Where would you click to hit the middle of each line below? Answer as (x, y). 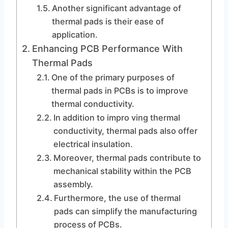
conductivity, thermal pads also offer (125, 131)
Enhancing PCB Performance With (107, 49)
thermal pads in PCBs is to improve (120, 91)
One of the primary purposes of (113, 77)
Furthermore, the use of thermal (117, 198)
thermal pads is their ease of (108, 21)
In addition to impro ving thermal (117, 118)
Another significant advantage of (116, 8)
